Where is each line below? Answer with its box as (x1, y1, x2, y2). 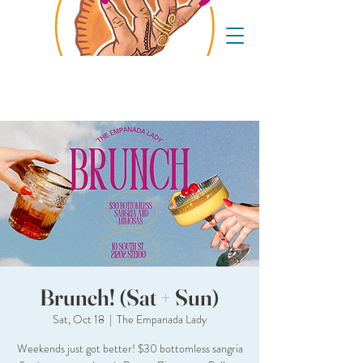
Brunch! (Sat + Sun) (40, 284, 220, 311)
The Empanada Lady (117, 311, 207, 327)
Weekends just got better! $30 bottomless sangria (16, 340, 243, 357)
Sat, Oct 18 (53, 311, 105, 327)
